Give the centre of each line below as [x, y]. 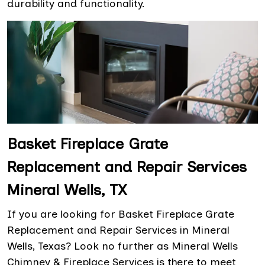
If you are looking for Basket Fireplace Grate [121, 214]
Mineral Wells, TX [67, 190]
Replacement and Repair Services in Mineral [118, 230]
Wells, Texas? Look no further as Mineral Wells [122, 246]
